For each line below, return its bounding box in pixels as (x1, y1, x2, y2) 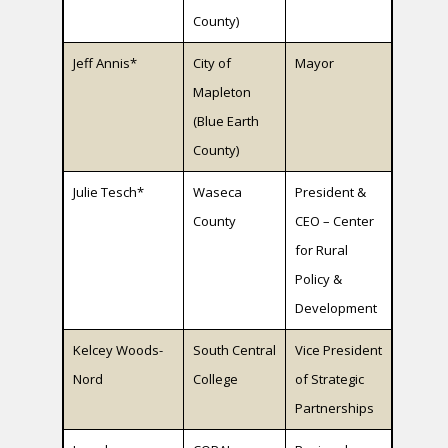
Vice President (295, 341, 383, 360)
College (193, 370, 239, 389)
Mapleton (193, 83, 252, 102)
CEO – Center (295, 212, 375, 231)
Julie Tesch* (73, 183, 145, 202)
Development (295, 299, 378, 318)
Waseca (193, 183, 243, 202)
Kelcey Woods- (73, 341, 164, 360)
